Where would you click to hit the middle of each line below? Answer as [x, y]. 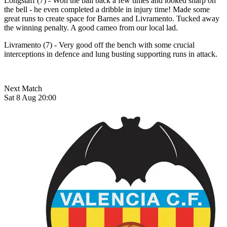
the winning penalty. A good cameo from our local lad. [91, 27]
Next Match [23, 88]
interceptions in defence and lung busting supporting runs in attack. [111, 54]
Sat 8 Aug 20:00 [30, 97]
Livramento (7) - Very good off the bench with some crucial [99, 45]
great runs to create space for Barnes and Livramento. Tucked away [112, 18]
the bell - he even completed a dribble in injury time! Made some [107, 9]
